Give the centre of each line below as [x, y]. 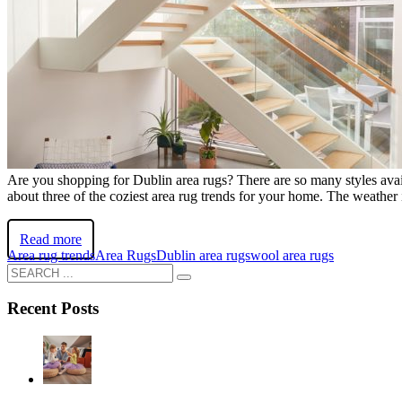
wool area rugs [292, 255]
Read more [51, 239]
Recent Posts [53, 309]
